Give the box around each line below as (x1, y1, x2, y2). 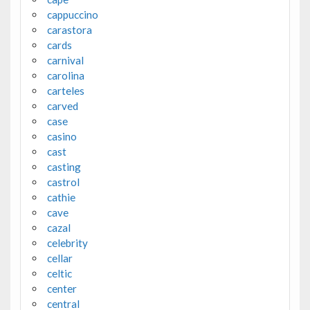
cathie (46, 191, 75, 204)
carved (46, 100, 78, 113)
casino (46, 130, 77, 143)
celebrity (46, 237, 88, 250)
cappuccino (46, 8, 98, 21)
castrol (46, 176, 80, 189)
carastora (46, 24, 92, 37)
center (46, 282, 77, 295)
